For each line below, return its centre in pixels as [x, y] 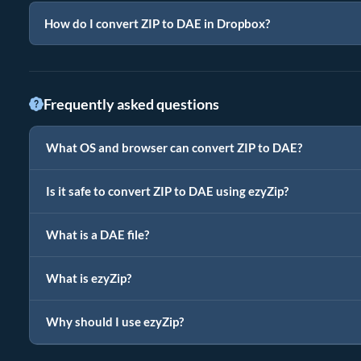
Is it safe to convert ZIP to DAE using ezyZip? [167, 191]
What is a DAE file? [98, 234]
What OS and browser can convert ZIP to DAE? [174, 147]
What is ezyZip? [89, 278]
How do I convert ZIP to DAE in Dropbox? [157, 23]
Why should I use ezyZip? [115, 322]
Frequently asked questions [131, 104]
